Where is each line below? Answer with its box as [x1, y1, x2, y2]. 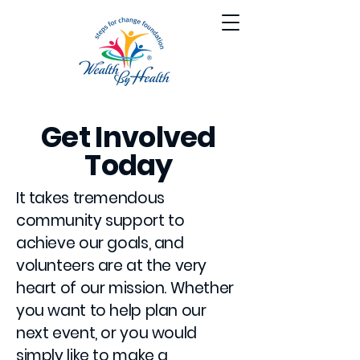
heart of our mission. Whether [16, 277, 234, 299]
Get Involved [41, 117, 216, 157]
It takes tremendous [16, 187, 165, 209]
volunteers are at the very [16, 255, 207, 276]
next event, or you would [16, 322, 197, 344]
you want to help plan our [16, 300, 207, 321]
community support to [16, 210, 185, 231]
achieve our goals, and [16, 232, 184, 254]
